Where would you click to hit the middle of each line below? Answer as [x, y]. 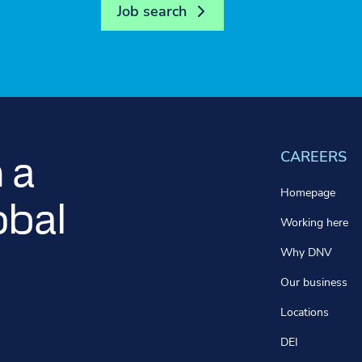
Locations [304, 312]
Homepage [307, 193]
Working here [314, 223]
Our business [314, 282]
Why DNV [306, 253]
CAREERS [313, 157]
